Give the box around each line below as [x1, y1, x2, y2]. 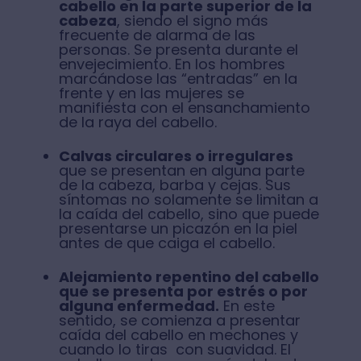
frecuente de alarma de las [58, 25, 255, 46]
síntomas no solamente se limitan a [58, 189, 318, 210]
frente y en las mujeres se [58, 83, 244, 104]
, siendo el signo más [116, 10, 268, 31]
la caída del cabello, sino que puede [58, 204, 319, 225]
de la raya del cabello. [58, 112, 221, 133]
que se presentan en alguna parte [58, 160, 305, 181]
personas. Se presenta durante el [58, 39, 298, 60]
